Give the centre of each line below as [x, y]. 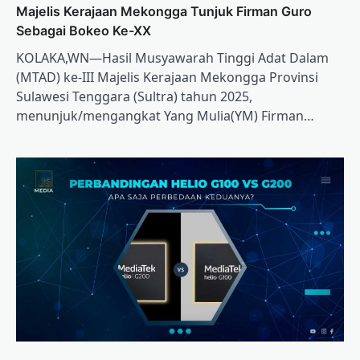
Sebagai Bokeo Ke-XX [84, 30]
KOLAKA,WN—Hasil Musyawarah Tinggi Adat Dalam [172, 57]
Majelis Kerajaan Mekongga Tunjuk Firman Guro [164, 11]
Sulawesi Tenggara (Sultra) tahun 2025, [134, 96]
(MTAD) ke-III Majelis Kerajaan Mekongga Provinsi [167, 77]
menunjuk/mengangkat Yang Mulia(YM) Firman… [165, 115]
